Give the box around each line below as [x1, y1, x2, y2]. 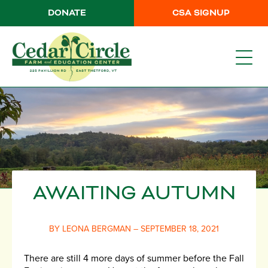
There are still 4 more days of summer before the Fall [24, 252, 244, 265]
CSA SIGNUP [172, 7, 230, 19]
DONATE [47, 7, 86, 19]
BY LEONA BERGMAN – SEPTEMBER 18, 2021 [49, 224, 219, 234]
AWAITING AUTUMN [32, 180, 236, 208]
